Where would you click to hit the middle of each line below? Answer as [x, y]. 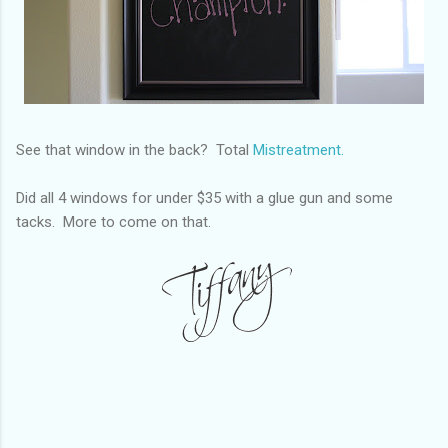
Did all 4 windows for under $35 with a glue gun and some [204, 197]
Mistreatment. [298, 149]
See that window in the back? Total [134, 149]
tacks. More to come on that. [113, 221]
